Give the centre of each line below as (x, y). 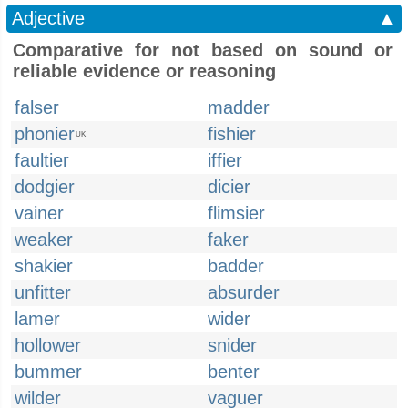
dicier (229, 187)
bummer (48, 372)
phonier (45, 134)
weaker (44, 240)
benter (234, 372)
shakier (44, 266)
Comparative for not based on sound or (203, 50)
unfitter (43, 292)
